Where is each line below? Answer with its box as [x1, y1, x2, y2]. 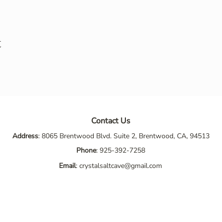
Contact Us [91, 115, 130, 126]
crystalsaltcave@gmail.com [79, 161, 162, 170]
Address [12, 131, 38, 141]
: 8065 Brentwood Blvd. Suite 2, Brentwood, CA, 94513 [38, 131, 210, 141]
